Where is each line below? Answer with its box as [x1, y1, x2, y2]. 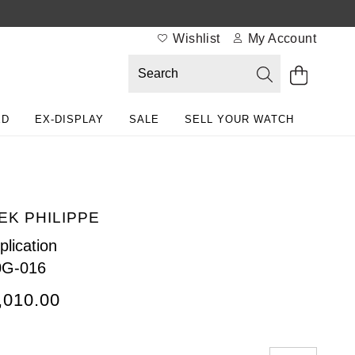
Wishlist [169, 32, 220, 45]
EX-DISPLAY [35, 113, 104, 125]
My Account [244, 32, 316, 45]
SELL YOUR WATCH [185, 113, 294, 125]
